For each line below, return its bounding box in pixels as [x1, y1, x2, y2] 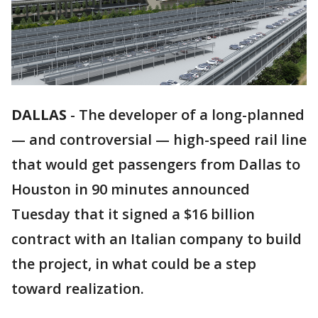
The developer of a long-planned [79, 105, 305, 125]
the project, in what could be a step [11, 254, 256, 274]
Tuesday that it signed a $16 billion [11, 204, 255, 224]
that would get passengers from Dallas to [11, 155, 300, 175]
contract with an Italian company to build [11, 229, 302, 249]
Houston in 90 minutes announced [11, 180, 250, 199]
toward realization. [11, 279, 144, 299]
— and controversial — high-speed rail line [11, 130, 307, 150]
